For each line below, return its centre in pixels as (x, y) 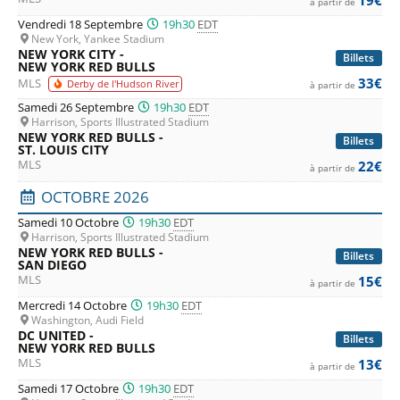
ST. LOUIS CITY (63, 149)
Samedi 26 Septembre (77, 107)
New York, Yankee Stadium (97, 38)
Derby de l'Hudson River (121, 83)
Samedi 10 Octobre (70, 222)
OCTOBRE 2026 (93, 196)
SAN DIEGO (52, 264)
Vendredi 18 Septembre (82, 24)
